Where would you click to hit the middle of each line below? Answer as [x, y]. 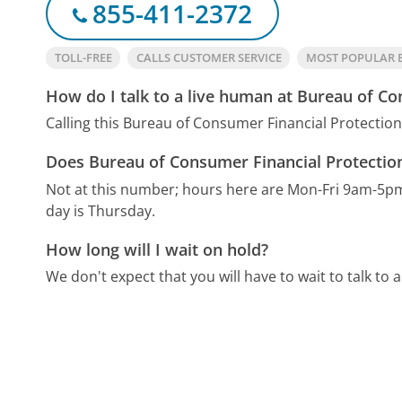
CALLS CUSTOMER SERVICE [209, 57]
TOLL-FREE [83, 57]
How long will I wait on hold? [157, 249]
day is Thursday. [101, 210]
